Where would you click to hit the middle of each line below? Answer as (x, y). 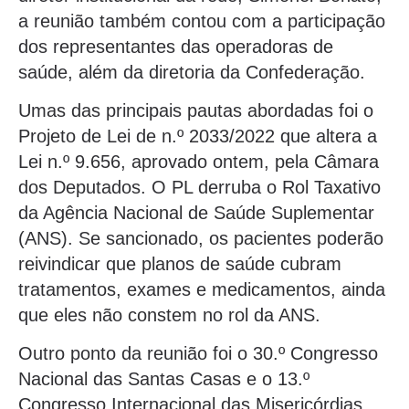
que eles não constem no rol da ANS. (169, 315)
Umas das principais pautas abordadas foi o (196, 111)
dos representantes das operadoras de (176, 46)
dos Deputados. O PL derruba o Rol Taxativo (199, 188)
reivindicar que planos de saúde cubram (180, 264)
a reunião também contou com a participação (202, 21)
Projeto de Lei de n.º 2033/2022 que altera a (198, 136)
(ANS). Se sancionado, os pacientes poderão (201, 239)
